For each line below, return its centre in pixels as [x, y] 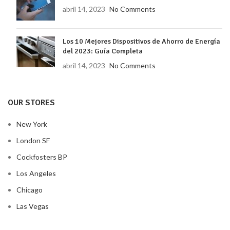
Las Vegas [33, 206]
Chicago [30, 189]
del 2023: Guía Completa [103, 51]
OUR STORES [31, 102]
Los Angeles [36, 173]
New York [32, 124]
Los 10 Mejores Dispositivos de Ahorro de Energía [141, 41]
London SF [33, 140]
